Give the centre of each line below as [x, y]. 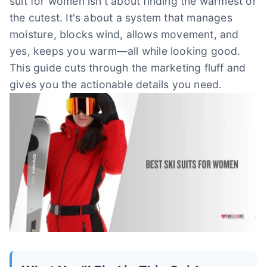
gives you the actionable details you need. [116, 84]
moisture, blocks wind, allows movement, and [124, 34]
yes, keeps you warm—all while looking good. [125, 51]
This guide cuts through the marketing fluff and [128, 68]
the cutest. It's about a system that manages [121, 18]
